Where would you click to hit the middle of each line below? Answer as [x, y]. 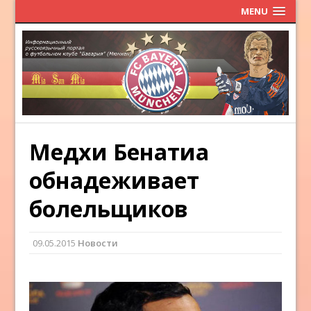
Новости [98, 243]
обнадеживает [115, 180]
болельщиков [109, 209]
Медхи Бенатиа [119, 152]
